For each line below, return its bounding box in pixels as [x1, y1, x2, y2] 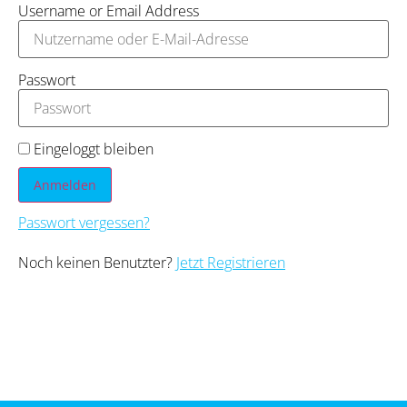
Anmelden [34, 176, 96, 194]
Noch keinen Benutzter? [18, 253, 176, 273]
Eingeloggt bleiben [30, 138, 154, 159]
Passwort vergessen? [18, 213, 150, 233]
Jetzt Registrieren [176, 253, 285, 273]
